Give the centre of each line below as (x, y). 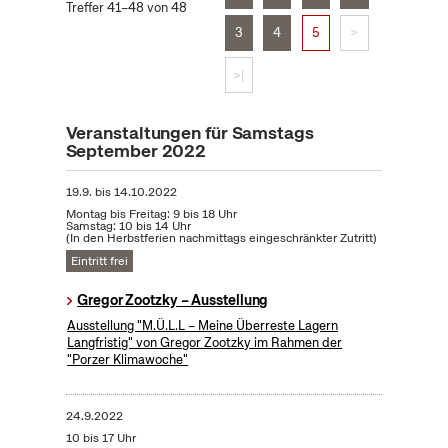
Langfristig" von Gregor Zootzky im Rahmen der (205, 343)
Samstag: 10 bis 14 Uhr (128, 226)
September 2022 (136, 151)
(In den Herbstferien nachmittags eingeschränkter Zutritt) (221, 238)
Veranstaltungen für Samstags (189, 133)
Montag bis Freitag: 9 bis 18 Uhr (151, 214)
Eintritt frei (99, 261)
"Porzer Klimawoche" (128, 360)
